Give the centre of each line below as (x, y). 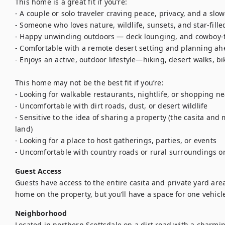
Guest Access (38, 171)
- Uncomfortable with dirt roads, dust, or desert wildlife (111, 106)
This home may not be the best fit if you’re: (89, 83)
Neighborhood (41, 213)
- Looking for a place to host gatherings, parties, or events (116, 140)
